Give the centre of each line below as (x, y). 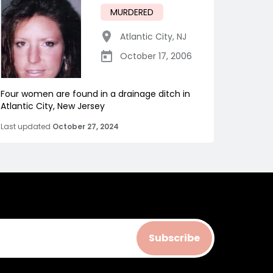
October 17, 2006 (156, 56)
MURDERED (132, 12)
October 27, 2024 (86, 126)
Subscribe (174, 238)
